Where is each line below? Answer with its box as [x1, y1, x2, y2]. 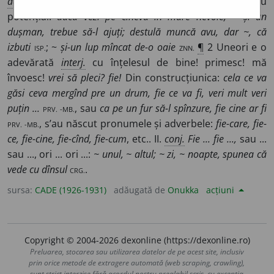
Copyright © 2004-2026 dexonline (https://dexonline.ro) [24, 234, 250, 246]
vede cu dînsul [7, 163, 67, 177]
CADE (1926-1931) [35, 184, 106, 196]
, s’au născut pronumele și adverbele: [39, 117, 217, 131]
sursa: [7, 184, 35, 196]
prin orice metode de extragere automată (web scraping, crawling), [29, 257, 245, 268]
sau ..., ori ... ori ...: [7, 147, 94, 161]
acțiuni [206, 184, 237, 196]
